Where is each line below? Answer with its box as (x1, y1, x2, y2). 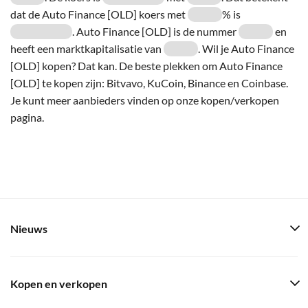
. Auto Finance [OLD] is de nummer (72, 24, 239, 38)
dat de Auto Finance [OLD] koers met (10, 7, 188, 21)
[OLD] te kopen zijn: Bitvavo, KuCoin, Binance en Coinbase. (10, 76, 288, 89)
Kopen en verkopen (10, 278, 107, 290)
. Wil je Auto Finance (198, 41, 294, 55)
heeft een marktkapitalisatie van (10, 41, 164, 55)
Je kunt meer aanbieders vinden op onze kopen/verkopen (10, 93, 279, 107)
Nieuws (10, 223, 47, 235)
